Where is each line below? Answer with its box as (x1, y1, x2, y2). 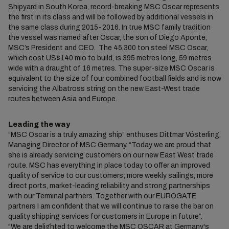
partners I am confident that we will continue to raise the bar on (8, 202, 214, 210)
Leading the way (8, 121, 70, 128)
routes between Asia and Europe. (8, 95, 120, 103)
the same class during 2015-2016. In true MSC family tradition (8, 24, 211, 31)
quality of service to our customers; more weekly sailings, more (8, 172, 213, 179)
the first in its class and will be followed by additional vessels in (8, 13, 213, 21)
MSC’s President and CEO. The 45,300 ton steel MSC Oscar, (8, 44, 208, 52)
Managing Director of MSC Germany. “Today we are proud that (8, 141, 211, 149)
